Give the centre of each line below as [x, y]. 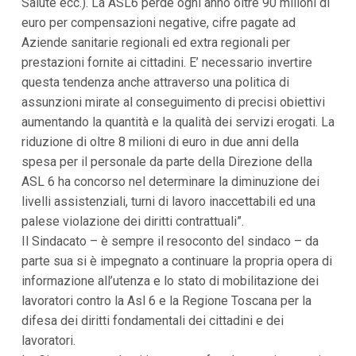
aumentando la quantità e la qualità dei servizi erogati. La [178, 122]
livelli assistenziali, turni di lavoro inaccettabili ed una [168, 202]
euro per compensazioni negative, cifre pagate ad [158, 23]
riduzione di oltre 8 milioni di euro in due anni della [160, 142]
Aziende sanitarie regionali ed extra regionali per [155, 43]
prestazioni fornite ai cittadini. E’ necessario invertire [166, 63]
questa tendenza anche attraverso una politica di [155, 83]
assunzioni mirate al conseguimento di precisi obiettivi [173, 103]
